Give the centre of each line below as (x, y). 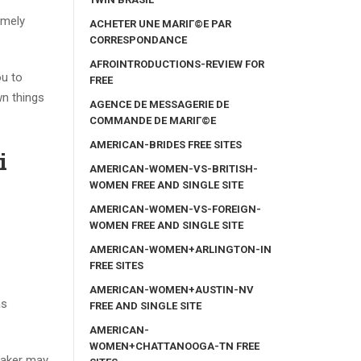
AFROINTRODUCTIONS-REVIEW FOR (177, 64)
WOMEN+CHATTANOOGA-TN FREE (174, 346)
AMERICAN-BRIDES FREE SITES (166, 144)
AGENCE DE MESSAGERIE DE (159, 104)
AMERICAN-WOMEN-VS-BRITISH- (174, 168)
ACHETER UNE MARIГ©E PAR (160, 23)
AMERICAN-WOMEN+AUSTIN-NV (172, 289)
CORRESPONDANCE (138, 39)
